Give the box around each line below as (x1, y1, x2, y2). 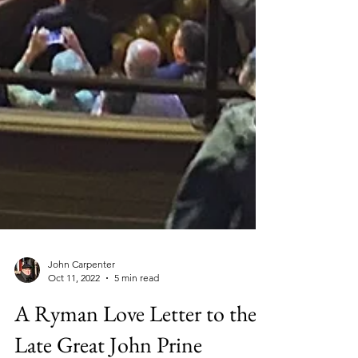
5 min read (114, 336, 159, 348)
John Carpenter (48, 322, 115, 334)
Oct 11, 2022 (48, 336, 100, 348)
